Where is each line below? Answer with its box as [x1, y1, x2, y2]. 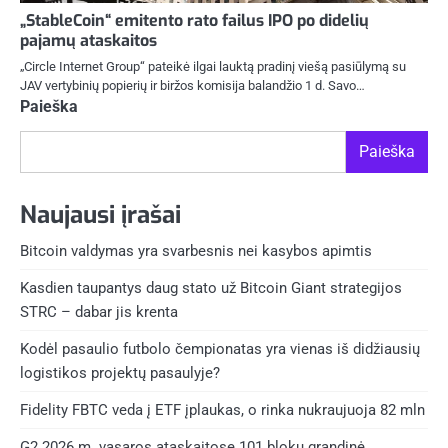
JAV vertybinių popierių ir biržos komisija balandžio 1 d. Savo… [20, 78, 365, 94]
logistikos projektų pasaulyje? [20, 364, 220, 383]
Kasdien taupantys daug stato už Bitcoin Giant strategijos [20, 279, 402, 298]
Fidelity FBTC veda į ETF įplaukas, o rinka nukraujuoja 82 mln [20, 401, 425, 420]
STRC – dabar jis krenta [20, 303, 178, 322]
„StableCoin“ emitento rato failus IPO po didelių [20, 10, 369, 32]
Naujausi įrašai [20, 199, 181, 232]
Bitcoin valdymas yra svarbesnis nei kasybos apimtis [20, 242, 372, 261]
